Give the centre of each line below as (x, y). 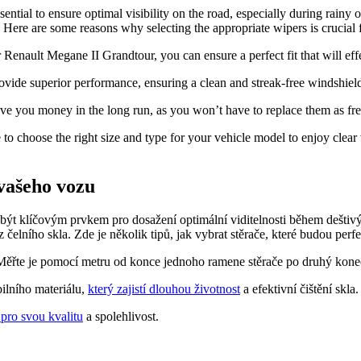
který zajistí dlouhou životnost (164, 289)
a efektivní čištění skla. (299, 289)
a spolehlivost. (121, 317)
